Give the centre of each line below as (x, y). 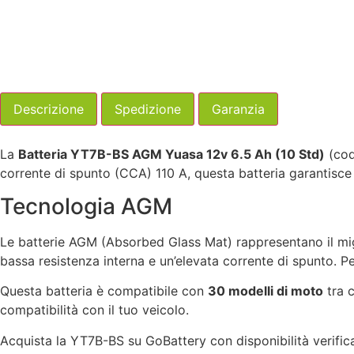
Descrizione (49, 109)
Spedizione (148, 109)
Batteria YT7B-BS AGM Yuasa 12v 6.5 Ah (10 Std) (171, 154)
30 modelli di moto (265, 291)
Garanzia (238, 109)
